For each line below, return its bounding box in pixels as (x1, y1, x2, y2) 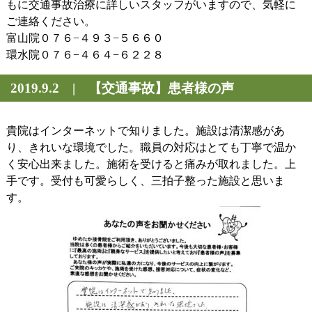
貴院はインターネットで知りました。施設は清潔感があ (6, 125, 285, 136)
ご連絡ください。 (6, 15, 95, 27)
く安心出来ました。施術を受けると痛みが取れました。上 (6, 158, 296, 170)
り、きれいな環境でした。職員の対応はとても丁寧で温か (6, 141, 296, 153)
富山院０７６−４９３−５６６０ (6, 32, 164, 44)
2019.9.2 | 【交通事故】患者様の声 (10, 81, 234, 95)
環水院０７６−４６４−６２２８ (6, 49, 164, 61)
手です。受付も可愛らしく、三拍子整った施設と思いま (6, 175, 285, 187)
